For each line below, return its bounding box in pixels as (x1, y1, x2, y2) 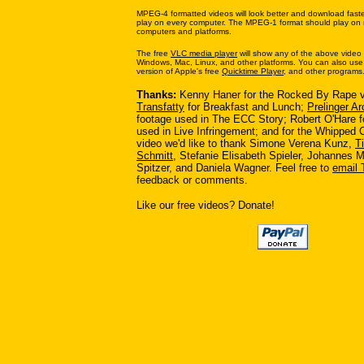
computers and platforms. (136, 27, 232, 36)
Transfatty (136, 101, 184, 113)
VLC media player (171, 49, 237, 58)
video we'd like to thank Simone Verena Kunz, (136, 137, 355, 149)
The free (136, 49, 171, 58)
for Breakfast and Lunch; (184, 101, 307, 113)
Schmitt (136, 149, 173, 162)
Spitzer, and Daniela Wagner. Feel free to (136, 162, 332, 174)
